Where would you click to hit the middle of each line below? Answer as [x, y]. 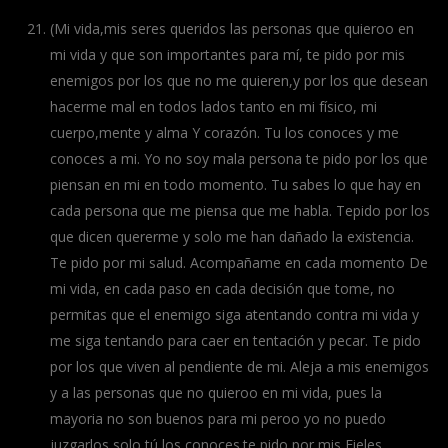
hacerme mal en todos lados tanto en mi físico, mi [213, 106]
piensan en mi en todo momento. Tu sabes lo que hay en [235, 184]
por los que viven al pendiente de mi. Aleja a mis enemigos [239, 366]
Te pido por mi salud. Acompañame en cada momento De [239, 262]
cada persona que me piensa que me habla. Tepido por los [240, 210]
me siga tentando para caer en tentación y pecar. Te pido [235, 340]
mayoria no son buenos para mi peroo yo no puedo [218, 418]
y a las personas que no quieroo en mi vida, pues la [216, 392]
